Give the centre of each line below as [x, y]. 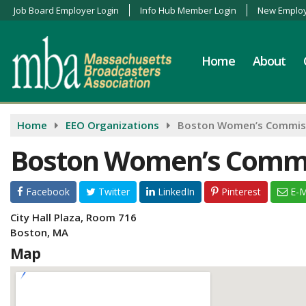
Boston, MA [39, 232]
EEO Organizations [112, 125]
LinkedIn [175, 192]
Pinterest [240, 192]
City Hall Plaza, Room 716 [73, 217]
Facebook [46, 192]
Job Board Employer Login [66, 10]
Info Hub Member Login [188, 10]
